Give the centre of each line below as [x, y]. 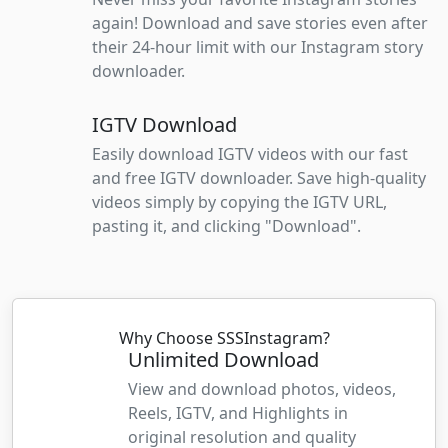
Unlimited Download [223, 360]
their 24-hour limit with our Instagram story [257, 47]
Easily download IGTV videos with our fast [250, 154]
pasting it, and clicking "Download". [226, 226]
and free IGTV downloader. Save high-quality [259, 178]
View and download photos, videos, [262, 389]
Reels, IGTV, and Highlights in [238, 413]
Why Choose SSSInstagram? [224, 338]
